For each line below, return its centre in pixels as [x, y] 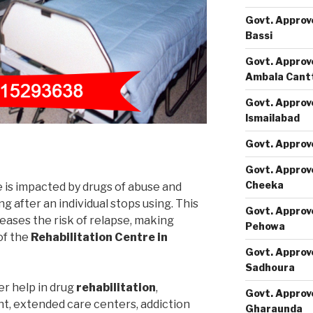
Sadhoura [270, 267]
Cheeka [264, 185]
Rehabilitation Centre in [99, 237]
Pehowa [265, 226]
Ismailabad [272, 118]
